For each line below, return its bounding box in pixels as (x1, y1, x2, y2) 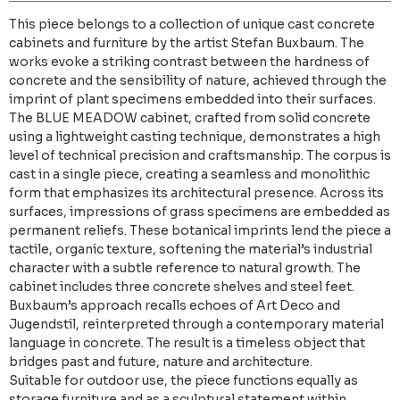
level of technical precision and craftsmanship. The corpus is (9, 147, 391, 164)
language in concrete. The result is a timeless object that (9, 335, 365, 352)
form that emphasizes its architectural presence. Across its (9, 185, 384, 202)
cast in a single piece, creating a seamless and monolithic (9, 166, 370, 183)
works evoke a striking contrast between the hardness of (9, 54, 370, 71)
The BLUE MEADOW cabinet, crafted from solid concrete (9, 110, 371, 127)
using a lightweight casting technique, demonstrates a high (9, 129, 380, 146)
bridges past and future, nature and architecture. (9, 354, 312, 371)
